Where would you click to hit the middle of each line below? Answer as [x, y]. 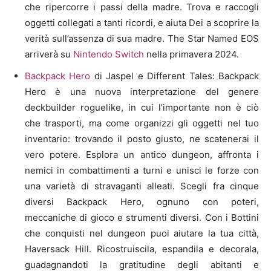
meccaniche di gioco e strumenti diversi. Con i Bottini [142, 217]
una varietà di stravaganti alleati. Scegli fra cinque [142, 186]
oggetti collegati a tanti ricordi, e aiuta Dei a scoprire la [142, 22]
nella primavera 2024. [191, 54]
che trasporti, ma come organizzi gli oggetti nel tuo [142, 123]
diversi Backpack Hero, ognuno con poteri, [142, 201]
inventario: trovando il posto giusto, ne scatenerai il [142, 139]
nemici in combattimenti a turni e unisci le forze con [142, 170]
